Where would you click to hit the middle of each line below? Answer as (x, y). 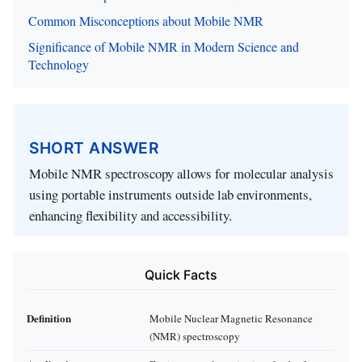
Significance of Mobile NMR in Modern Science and (164, 46)
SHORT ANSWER (94, 147)
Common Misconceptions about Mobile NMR (146, 20)
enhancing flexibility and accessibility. (130, 216)
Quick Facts (181, 275)
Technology (59, 64)
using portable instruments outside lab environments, (170, 195)
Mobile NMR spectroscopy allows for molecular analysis (181, 174)
